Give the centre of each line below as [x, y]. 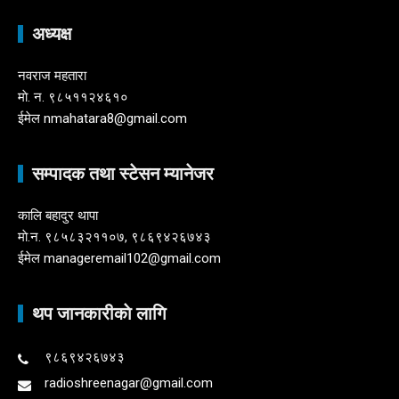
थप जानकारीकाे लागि [99, 313]
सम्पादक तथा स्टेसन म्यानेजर [123, 173]
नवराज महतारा [52, 75]
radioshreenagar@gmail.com [129, 383]
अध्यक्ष [52, 33]
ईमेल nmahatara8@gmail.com [102, 118]
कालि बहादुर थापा [58, 215]
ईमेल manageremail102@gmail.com [119, 258]
